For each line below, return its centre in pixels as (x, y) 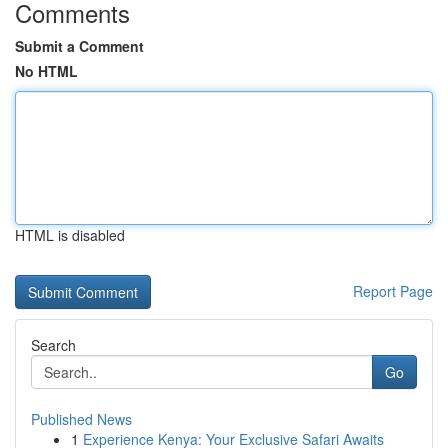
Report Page (393, 291)
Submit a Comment (79, 46)
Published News (81, 419)
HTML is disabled (70, 235)
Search (53, 345)
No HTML (46, 71)
